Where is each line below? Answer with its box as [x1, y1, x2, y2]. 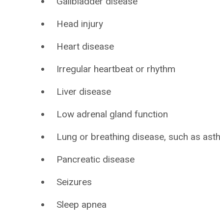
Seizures [56, 176, 92, 188]
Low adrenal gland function [56, 109, 168, 120]
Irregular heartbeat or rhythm [56, 63, 176, 75]
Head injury [56, 18, 104, 29]
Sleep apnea [56, 199, 107, 210]
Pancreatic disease [56, 154, 135, 165]
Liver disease [56, 86, 111, 97]
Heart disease [56, 41, 114, 52]
